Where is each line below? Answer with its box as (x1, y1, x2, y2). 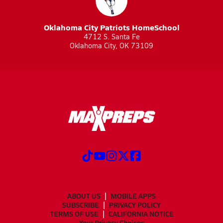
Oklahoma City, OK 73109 (70, 41, 153, 50)
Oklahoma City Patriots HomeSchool (43, 21, 180, 33)
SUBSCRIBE (62, 199, 99, 210)
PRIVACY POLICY (109, 199, 161, 210)
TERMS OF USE (49, 208, 99, 219)
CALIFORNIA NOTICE (108, 208, 174, 219)
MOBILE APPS (111, 190, 156, 201)
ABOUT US (67, 190, 101, 201)
